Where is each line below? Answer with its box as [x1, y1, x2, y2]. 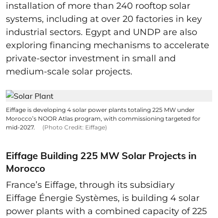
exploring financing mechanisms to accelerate [6, 39, 209, 51]
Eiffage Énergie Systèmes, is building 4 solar [6, 192, 200, 203]
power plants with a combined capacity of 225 [6, 205, 207, 217]
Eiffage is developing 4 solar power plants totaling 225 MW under [6, 106, 195, 113]
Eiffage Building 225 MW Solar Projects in [6, 149, 197, 162]
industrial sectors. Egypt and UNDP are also [6, 26, 197, 37]
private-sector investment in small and [6, 53, 176, 64]
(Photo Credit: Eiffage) [42, 123, 107, 131]
